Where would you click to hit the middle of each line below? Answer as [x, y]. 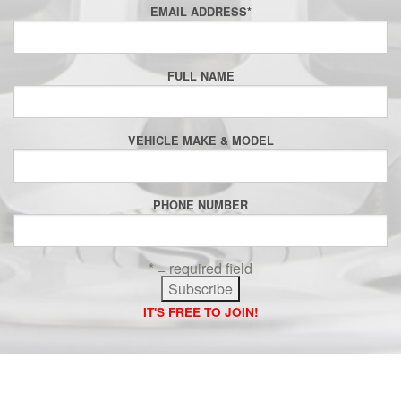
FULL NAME [200, 77]
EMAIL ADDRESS [198, 12]
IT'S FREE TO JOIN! [200, 312]
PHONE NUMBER [200, 205]
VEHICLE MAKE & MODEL [200, 141]
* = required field [200, 269]
